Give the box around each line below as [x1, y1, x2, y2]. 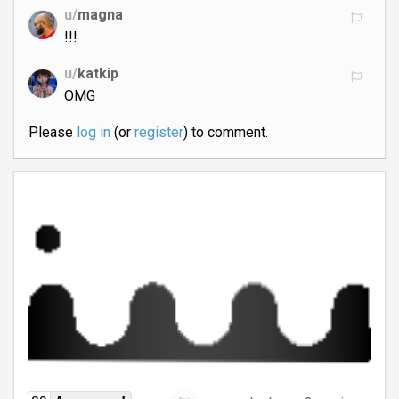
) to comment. [183, 123, 268, 141]
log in [76, 123, 110, 141]
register [134, 123, 183, 141]
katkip [77, 64, 118, 82]
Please [28, 123, 77, 141]
